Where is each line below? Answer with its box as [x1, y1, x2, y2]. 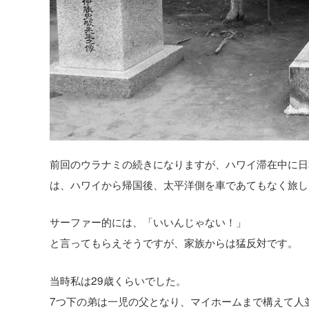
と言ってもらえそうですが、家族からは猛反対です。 [50, 235, 298, 250]
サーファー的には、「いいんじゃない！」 [50, 214, 246, 230]
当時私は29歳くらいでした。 [50, 272, 186, 288]
